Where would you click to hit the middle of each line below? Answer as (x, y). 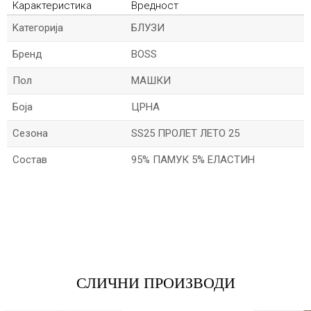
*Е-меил (24, 237)
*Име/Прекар (36, 187)
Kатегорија (38, 28)
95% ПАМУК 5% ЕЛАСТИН (193, 160)
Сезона (30, 133)
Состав (30, 160)
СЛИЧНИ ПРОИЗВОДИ (155, 283)
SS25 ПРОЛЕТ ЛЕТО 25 (185, 133)
